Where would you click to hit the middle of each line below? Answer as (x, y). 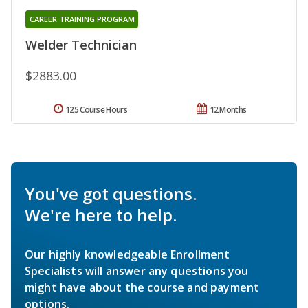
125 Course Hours (96, 109)
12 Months (228, 109)
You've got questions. (111, 193)
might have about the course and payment (142, 287)
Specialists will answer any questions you (137, 271)
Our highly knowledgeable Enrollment (128, 254)
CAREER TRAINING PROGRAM (82, 19)
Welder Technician (81, 44)
